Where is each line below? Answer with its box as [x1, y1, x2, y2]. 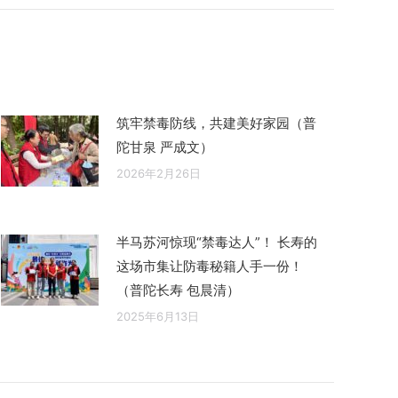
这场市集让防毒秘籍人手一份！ [116, 257, 303, 275]
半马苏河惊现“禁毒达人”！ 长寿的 [116, 233, 317, 251]
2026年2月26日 [116, 165, 201, 180]
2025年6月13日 [116, 308, 199, 323]
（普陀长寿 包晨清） [116, 281, 240, 298]
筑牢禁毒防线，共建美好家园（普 [116, 114, 316, 131]
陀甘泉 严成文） [116, 138, 213, 155]
